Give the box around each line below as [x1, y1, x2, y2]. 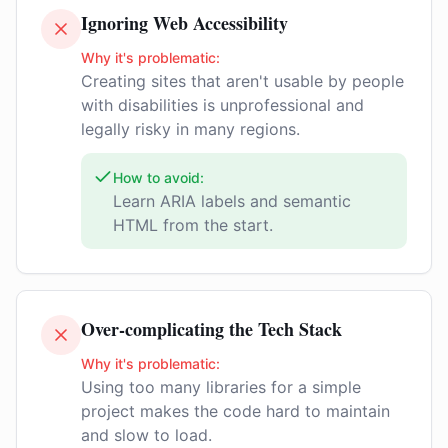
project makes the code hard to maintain [81, 401, 390, 421]
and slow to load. [81, 425, 212, 445]
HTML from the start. [113, 215, 273, 235]
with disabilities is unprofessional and [81, 95, 364, 115]
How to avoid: [113, 169, 204, 186]
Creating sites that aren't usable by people [81, 71, 404, 91]
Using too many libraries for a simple [81, 377, 361, 397]
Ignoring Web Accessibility [81, 10, 288, 36]
